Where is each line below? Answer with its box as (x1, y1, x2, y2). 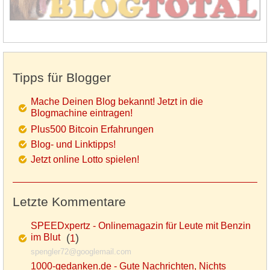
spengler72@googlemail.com (31, 246, 131, 256)
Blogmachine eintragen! (31, 107, 133, 120)
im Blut (31, 231, 60, 244)
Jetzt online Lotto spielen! (31, 154, 139, 165)
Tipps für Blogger (13, 70, 111, 84)
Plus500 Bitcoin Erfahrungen (31, 124, 154, 134)
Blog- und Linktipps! (31, 139, 116, 149)
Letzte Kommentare (13, 194, 126, 209)
